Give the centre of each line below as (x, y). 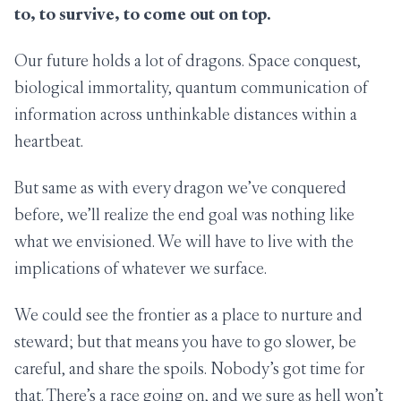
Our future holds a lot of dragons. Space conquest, (188, 60)
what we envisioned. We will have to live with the (184, 241)
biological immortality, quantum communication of (191, 87)
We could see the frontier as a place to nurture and (188, 315)
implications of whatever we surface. (141, 268)
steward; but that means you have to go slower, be (185, 341)
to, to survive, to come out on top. (143, 14)
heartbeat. (49, 141)
